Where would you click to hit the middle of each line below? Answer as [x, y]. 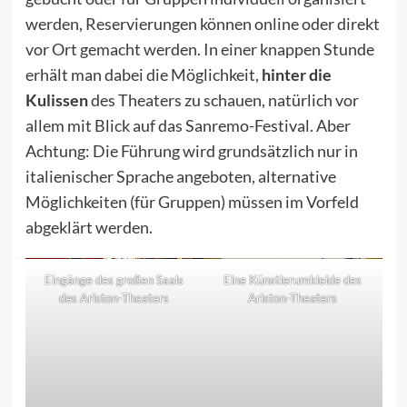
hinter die [296, 75]
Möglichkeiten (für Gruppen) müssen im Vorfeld [192, 202]
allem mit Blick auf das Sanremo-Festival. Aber [188, 126]
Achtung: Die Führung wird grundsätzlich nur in [191, 151]
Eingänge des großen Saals [114, 280]
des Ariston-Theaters [114, 298]
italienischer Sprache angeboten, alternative [180, 177]
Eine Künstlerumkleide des [293, 280]
